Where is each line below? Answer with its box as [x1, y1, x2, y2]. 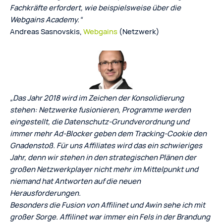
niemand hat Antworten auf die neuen [10, 175, 141, 186]
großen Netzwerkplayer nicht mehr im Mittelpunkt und [10, 164, 198, 174]
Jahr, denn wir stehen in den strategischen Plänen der [10, 152, 196, 163]
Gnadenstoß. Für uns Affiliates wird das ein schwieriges [10, 140, 202, 151]
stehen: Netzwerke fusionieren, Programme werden [10, 104, 191, 115]
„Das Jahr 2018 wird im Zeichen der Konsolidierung [10, 92, 184, 103]
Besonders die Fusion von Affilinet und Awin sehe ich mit [10, 199, 205, 210]
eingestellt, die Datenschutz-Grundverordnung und [10, 116, 189, 127]
